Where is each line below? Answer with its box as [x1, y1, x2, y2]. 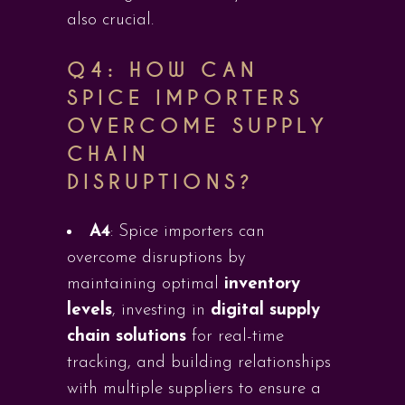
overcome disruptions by [67, 250, 246, 267]
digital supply [211, 302, 320, 319]
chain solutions [67, 328, 186, 345]
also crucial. [67, 12, 154, 29]
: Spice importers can [110, 223, 265, 240]
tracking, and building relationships [67, 354, 331, 372]
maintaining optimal [67, 276, 224, 293]
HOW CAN [129, 57, 259, 83]
